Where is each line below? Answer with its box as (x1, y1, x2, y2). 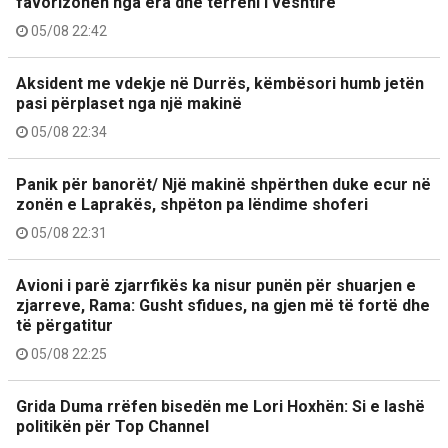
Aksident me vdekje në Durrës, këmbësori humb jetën (16, 73, 424, 93)
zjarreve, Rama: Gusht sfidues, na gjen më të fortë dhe (16, 295, 430, 315)
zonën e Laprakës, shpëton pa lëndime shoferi (16, 194, 368, 214)
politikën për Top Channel (16, 416, 209, 436)
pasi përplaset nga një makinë (16, 93, 242, 113)
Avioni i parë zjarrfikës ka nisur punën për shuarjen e (16, 275, 416, 295)
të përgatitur (16, 315, 113, 335)
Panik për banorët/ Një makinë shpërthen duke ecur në (16, 174, 431, 194)
